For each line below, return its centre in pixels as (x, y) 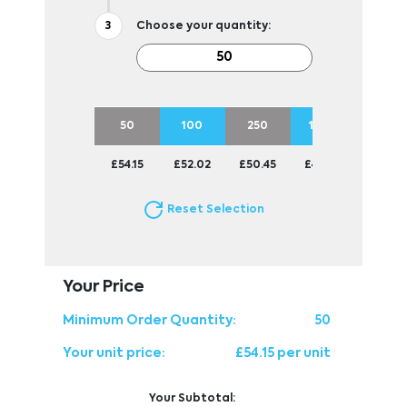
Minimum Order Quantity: (149, 320)
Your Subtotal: (192, 398)
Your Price (103, 287)
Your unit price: (114, 353)
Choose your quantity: (203, 26)
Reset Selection (214, 210)
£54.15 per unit (283, 353)
